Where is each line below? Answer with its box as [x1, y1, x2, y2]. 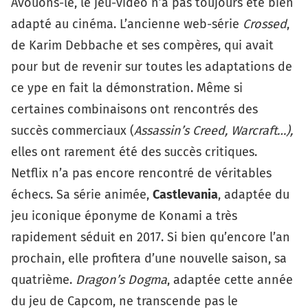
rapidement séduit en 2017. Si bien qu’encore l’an [11, 230, 290, 245]
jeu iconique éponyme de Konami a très [11, 208, 237, 223]
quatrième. [11, 272, 76, 287]
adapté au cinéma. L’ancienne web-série [11, 16, 243, 32]
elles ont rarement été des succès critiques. [11, 144, 257, 159]
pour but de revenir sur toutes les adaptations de [11, 59, 292, 74]
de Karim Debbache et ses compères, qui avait [11, 38, 274, 53]
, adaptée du [218, 187, 289, 202]
